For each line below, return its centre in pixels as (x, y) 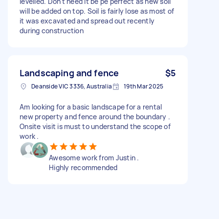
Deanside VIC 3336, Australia (72, 86)
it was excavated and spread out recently (87, 21)
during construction (52, 30)
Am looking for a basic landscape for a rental (91, 107)
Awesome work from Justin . (94, 157)
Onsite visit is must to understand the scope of (95, 126)
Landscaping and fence (69, 73)
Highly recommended (83, 167)
